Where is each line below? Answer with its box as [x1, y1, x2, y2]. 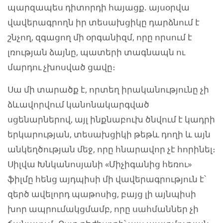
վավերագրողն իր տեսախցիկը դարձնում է [7, 16, 200, 28]
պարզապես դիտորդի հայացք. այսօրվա [7, 1, 190, 13]
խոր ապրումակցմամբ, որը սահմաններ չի [7, 203, 199, 215]
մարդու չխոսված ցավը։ [7, 61, 115, 73]
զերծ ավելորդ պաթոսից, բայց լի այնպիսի [7, 188, 196, 200]
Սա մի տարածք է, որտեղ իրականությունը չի [7, 84, 209, 96]
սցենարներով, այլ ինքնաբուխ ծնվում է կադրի [7, 113, 215, 125]
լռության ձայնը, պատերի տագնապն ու [7, 46, 185, 58]
